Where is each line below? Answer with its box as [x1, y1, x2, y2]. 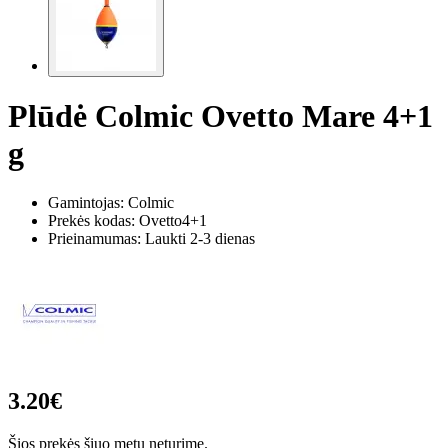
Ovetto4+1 [139, 211, 207, 229]
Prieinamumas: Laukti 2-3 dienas [48, 229, 255, 247]
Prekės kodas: [48, 211, 139, 229]
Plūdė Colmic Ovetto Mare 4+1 [8, 98, 433, 135]
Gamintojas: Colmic [48, 193, 174, 211]
